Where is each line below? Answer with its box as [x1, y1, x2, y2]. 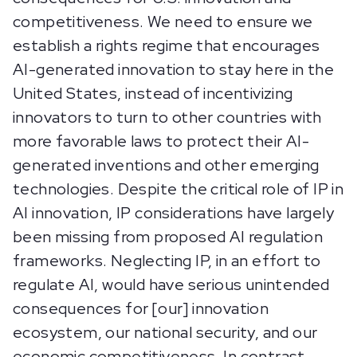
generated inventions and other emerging [13, 155, 320, 176]
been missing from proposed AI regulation [13, 226, 323, 248]
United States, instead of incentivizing [13, 83, 293, 104]
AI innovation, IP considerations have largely [13, 202, 334, 224]
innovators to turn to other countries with [13, 107, 322, 128]
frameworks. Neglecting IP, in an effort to [13, 250, 321, 272]
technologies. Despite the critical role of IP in [13, 178, 344, 200]
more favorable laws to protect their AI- [13, 131, 309, 152]
